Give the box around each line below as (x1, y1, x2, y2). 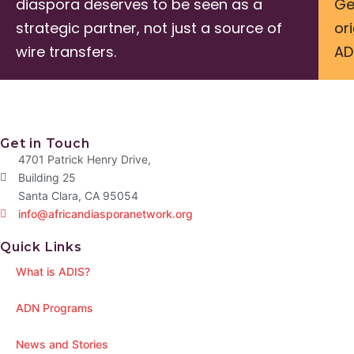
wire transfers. (16, 42, 116, 62)
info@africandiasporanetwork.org (17, 207, 193, 221)
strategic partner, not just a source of (16, 18, 282, 39)
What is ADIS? (16, 265, 90, 279)
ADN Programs (16, 301, 93, 315)
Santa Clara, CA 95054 (17, 189, 138, 203)
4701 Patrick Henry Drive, (17, 153, 151, 167)
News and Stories (16, 337, 108, 352)
